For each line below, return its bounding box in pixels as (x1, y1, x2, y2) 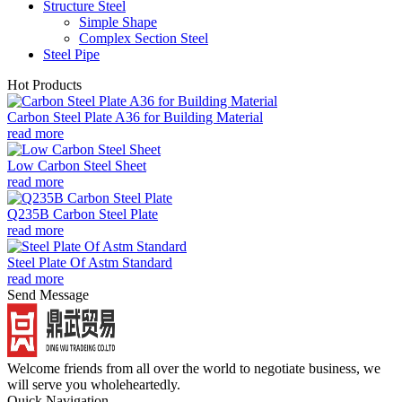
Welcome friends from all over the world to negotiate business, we (7, 360, 380, 376)
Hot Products (7, 76, 82, 92)
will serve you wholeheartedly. (7, 376, 180, 392)
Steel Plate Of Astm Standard (7, 254, 172, 270)
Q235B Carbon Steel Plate (7, 205, 158, 222)
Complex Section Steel (79, 30, 208, 46)
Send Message (7, 286, 89, 302)
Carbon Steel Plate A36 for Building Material (7, 109, 263, 125)
